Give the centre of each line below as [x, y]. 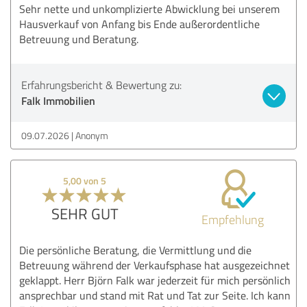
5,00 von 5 [85, 180]
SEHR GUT [85, 213]
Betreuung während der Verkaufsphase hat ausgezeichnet [155, 265]
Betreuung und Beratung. [79, 39]
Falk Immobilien [58, 100]
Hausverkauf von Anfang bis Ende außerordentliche [139, 24]
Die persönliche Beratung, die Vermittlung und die [135, 250]
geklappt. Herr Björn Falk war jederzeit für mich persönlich [155, 280]
